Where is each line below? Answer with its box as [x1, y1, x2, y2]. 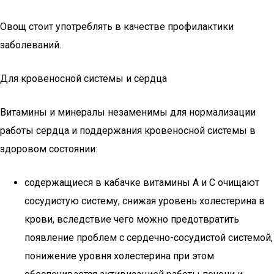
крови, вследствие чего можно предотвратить [24, 213, 239, 225]
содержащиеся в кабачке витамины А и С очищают [24, 177, 259, 188]
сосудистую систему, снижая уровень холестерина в [24, 195, 265, 207]
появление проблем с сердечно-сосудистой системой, [24, 232, 273, 243]
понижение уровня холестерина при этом [24, 250, 214, 262]
